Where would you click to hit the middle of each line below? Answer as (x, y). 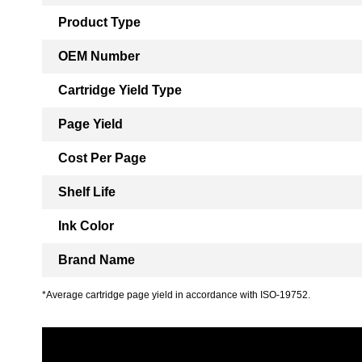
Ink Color (86, 226)
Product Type (99, 22)
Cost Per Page (102, 158)
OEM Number (99, 56)
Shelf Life (87, 192)
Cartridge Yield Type (120, 90)
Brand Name (97, 260)
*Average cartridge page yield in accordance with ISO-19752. (176, 295)
